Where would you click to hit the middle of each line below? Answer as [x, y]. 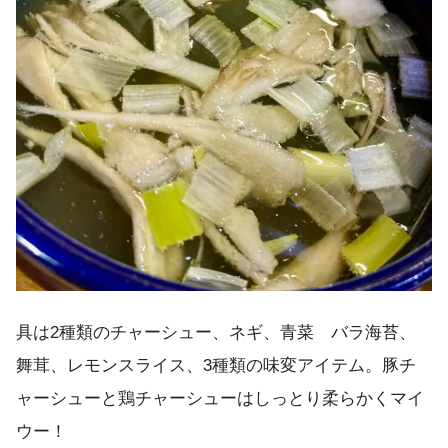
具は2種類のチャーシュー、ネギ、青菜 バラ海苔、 [216, 333]
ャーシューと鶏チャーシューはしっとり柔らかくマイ [220, 399]
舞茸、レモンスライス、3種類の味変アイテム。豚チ [216, 366]
